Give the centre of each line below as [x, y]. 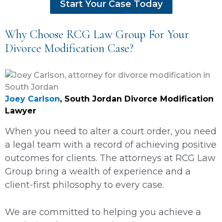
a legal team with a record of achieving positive [111, 144]
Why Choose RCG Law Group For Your [97, 34]
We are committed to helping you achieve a [103, 212]
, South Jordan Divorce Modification [137, 99]
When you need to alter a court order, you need [111, 131]
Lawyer [21, 111]
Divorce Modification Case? [69, 48]
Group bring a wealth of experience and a [98, 171]
